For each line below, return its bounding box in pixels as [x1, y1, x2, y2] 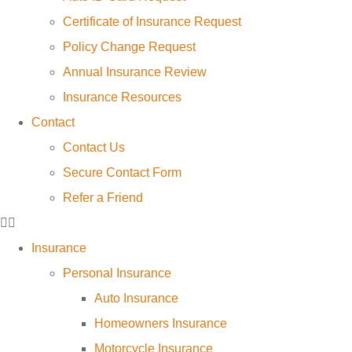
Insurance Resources [63, 90, 181, 104]
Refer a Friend [63, 191, 143, 205]
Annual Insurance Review [63, 65, 207, 79]
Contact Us [63, 141, 125, 155]
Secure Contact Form [63, 166, 181, 180]
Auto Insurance [94, 291, 178, 306]
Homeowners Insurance [94, 317, 227, 331]
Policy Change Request [63, 40, 196, 54]
